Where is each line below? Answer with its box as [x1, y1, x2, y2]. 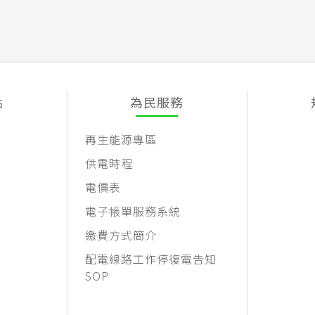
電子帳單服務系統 [84, 202, 181, 220]
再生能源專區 [84, 131, 157, 148]
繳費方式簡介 [84, 226, 157, 244]
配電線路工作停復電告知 [84, 250, 217, 268]
